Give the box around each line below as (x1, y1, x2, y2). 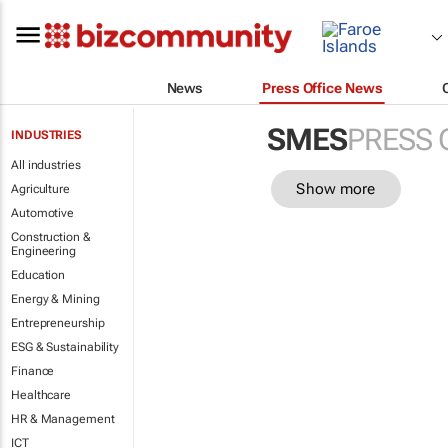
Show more (296, 179, 376, 198)
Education (11, 268, 66, 282)
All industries (11, 158, 81, 172)
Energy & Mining (11, 292, 100, 306)
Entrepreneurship (11, 316, 105, 330)
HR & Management (11, 412, 115, 426)
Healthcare (11, 388, 71, 402)
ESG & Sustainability (11, 340, 119, 354)
